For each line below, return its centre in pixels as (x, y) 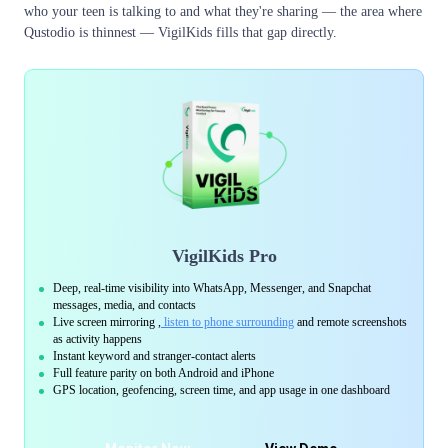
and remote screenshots (350, 321)
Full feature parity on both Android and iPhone (163, 372)
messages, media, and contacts (124, 304)
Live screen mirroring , (107, 321)
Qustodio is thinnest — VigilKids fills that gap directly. (180, 32)
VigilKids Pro (224, 255)
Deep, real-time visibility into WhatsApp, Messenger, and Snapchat (212, 287)
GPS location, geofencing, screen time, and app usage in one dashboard (221, 389)
